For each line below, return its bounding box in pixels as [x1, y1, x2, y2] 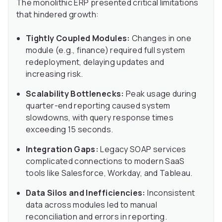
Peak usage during [124, 88, 197, 100]
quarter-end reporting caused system [26, 100, 170, 111]
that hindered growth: [16, 9, 99, 20]
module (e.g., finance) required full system [26, 45, 185, 56]
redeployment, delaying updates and [26, 56, 165, 68]
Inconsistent [145, 187, 195, 199]
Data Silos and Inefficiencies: [26, 187, 146, 199]
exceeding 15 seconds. [26, 124, 113, 135]
